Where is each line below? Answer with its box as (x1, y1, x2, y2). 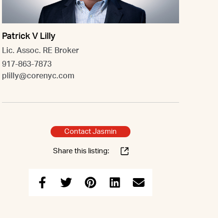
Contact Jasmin (64, 127, 117, 135)
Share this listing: (53, 147, 109, 155)
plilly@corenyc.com (2, 72, 74, 80)
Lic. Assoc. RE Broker (2, 46, 79, 54)
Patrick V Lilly (2, 32, 55, 41)
